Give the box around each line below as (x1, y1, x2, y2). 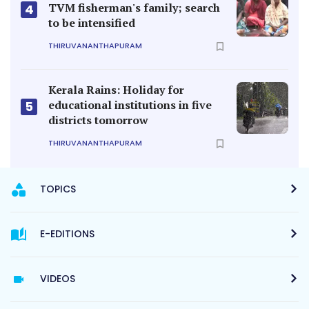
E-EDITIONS (40, 226, 94, 241)
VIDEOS (40, 271, 75, 286)
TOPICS (40, 181, 76, 196)
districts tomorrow (48, 112, 148, 128)
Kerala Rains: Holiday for (48, 81, 184, 97)
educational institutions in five (48, 97, 212, 112)
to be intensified (48, 14, 135, 30)
